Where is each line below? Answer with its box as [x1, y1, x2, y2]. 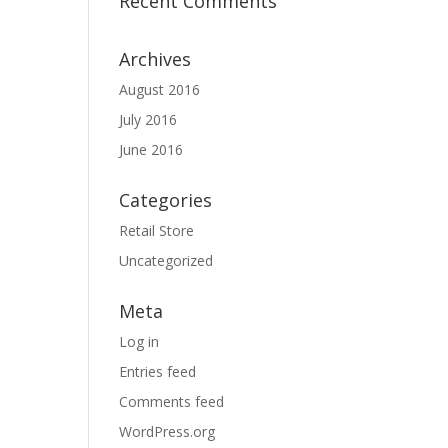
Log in [119, 332, 160, 351]
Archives [119, 47, 192, 71]
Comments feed [119, 392, 225, 411]
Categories [119, 188, 213, 212]
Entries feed [119, 362, 197, 381]
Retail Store [119, 221, 195, 240]
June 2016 [119, 140, 184, 159]
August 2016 [119, 80, 201, 99]
